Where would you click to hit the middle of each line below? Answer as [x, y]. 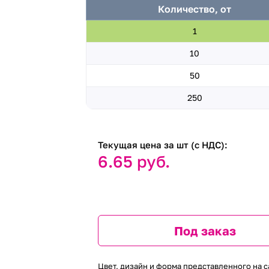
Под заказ [205, 231]
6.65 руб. [134, 162]
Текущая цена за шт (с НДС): [163, 145]
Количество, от [195, 9]
